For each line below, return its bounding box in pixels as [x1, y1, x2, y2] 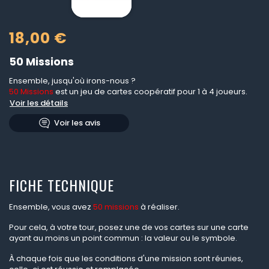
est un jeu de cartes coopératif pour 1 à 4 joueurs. [53, 86, 247, 98]
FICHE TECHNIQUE [9, 174, 114, 196]
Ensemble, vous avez [9, 201, 93, 213]
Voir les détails [10, 97, 68, 109]
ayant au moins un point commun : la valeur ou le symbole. [9, 232, 237, 244]
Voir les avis [53, 117, 100, 129]
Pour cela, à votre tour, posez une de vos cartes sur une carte [9, 222, 249, 234]
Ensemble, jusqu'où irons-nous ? [9, 75, 136, 87]
